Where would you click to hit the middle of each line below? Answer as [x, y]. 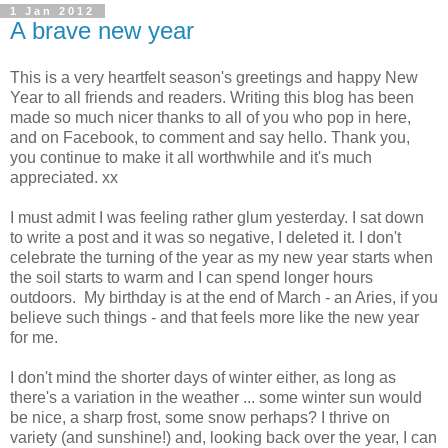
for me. [34, 338]
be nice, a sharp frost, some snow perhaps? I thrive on [200, 418]
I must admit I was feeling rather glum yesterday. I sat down [217, 218]
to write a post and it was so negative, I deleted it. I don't [205, 238]
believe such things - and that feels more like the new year [214, 318]
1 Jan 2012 [52, 10]
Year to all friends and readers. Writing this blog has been [212, 98]
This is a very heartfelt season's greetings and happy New [214, 78]
